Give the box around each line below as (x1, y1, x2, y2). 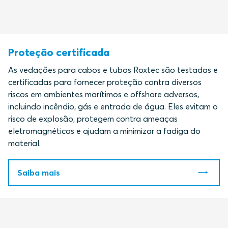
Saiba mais (17, 167, 60, 178)
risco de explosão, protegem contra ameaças (8, 113, 178, 124)
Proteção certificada (8, 46, 109, 59)
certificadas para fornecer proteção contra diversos (8, 77, 202, 88)
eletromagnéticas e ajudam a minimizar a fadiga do (8, 126, 201, 136)
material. (8, 138, 41, 149)
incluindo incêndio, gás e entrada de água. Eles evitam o (8, 101, 218, 112)
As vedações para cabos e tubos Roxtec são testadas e (8, 65, 218, 75)
